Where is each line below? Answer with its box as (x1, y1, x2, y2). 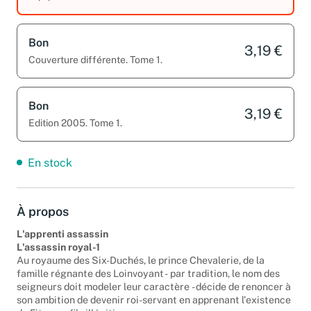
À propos (17, 213, 69, 228)
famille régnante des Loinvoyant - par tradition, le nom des (17, 277, 280, 289)
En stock (28, 165, 72, 179)
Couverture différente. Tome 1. (28, 63, 162, 75)
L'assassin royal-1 (17, 251, 100, 263)
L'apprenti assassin (17, 237, 108, 250)
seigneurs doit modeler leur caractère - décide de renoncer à (17, 290, 291, 303)
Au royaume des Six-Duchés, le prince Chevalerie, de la (17, 264, 264, 276)
